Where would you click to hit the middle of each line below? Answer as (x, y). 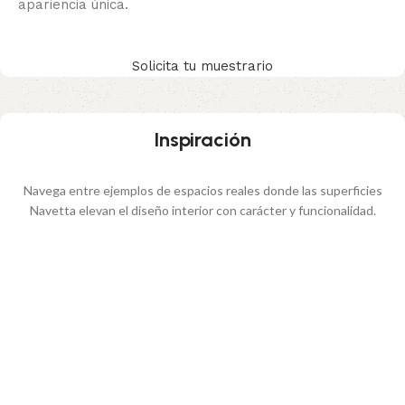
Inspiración (202, 139)
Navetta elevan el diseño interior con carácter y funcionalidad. (202, 210)
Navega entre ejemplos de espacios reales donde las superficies (202, 190)
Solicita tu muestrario (202, 66)
